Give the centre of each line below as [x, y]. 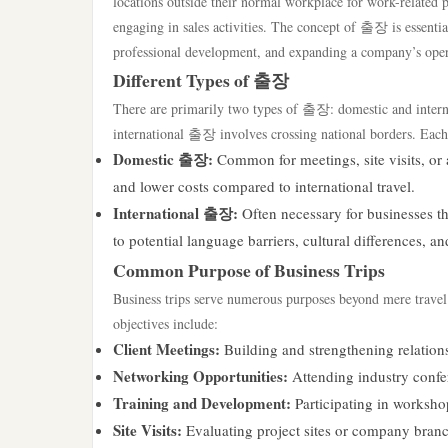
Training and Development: [202, 403]
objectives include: [165, 323]
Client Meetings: [166, 349]
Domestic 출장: [163, 159]
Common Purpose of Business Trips [249, 270]
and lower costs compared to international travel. [264, 186]
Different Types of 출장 [201, 80]
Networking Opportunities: [200, 376]
